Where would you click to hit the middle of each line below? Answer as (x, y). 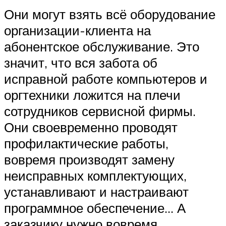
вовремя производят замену (89, 159)
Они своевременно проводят (91, 127)
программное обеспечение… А (95, 208)
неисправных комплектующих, (95, 175)
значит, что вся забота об (81, 62)
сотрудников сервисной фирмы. (100, 111)
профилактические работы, (86, 143)
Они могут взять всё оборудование (110, 14)
